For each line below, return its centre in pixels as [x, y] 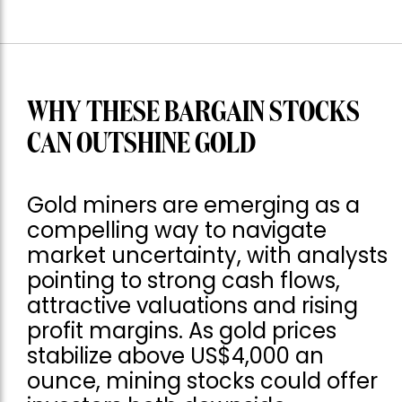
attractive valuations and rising [192, 305]
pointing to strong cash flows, [184, 280]
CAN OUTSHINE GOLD [141, 144]
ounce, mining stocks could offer [202, 380]
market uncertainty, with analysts [207, 255]
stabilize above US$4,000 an [175, 355]
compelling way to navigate [177, 230]
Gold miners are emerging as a [193, 205]
